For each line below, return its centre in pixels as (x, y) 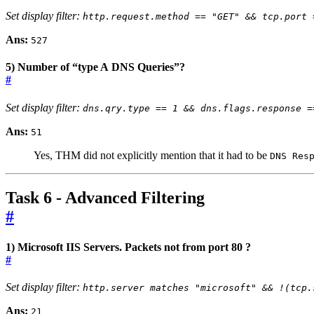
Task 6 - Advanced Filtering (105, 197)
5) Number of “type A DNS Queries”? (95, 67)
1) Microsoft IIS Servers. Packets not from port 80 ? (128, 247)
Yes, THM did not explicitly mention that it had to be (152, 155)
